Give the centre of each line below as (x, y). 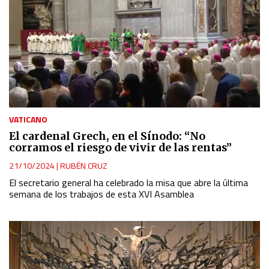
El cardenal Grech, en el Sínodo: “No (107, 136)
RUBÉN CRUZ (84, 165)
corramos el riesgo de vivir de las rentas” (120, 147)
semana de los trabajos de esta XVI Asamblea (101, 194)
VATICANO (28, 119)
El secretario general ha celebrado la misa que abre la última (128, 182)
